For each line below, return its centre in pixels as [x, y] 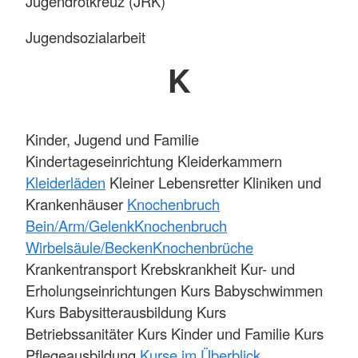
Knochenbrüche [203, 247]
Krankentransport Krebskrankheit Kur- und [160, 269]
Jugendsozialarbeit [86, 37]
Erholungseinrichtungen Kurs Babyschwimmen [174, 290]
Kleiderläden [66, 183]
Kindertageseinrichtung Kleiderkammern [154, 161]
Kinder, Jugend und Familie [112, 139]
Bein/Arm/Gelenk [80, 226]
